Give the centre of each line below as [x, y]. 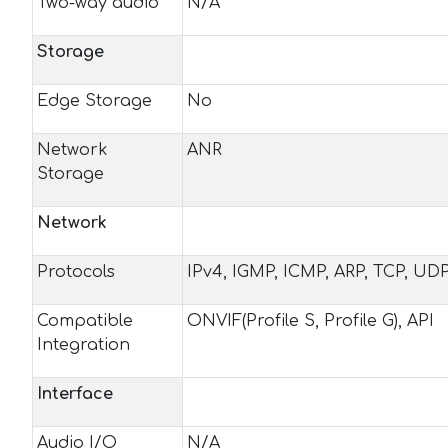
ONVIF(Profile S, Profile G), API [310, 321]
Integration [83, 345]
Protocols [76, 272]
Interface [75, 394]
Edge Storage [94, 101]
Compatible [85, 321]
